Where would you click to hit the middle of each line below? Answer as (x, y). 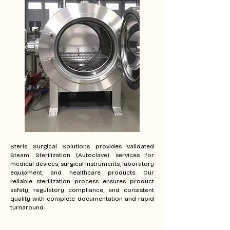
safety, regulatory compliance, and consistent (82, 190)
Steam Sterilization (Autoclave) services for (82, 155)
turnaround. (27, 207)
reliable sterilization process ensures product (82, 181)
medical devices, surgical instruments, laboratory (82, 164)
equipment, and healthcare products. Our (82, 172)
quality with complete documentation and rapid (82, 199)
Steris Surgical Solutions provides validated (82, 146)
